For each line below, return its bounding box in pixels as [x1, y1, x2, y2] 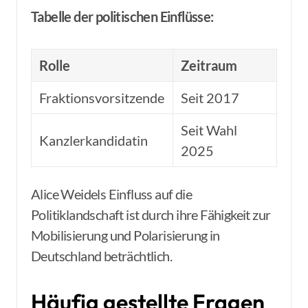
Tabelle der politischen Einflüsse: [31, 8, 214, 25]
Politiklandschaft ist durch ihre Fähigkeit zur [31, 206, 271, 223]
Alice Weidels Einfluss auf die [31, 186, 192, 202]
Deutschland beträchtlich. [31, 247, 172, 264]
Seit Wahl [181, 122, 238, 138]
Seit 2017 [181, 89, 240, 106]
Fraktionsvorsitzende [39, 89, 165, 106]
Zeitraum [181, 57, 237, 74]
